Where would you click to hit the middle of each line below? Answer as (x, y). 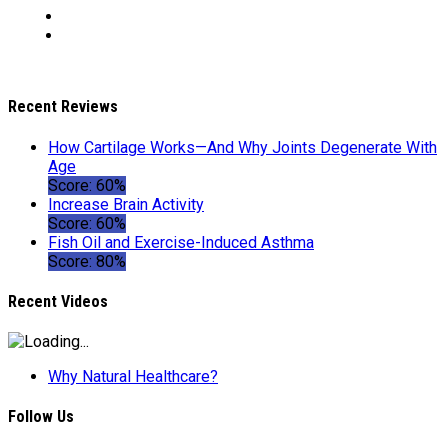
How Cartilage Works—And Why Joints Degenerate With (242, 147)
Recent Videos (58, 301)
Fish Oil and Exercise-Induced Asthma (181, 242)
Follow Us (41, 417)
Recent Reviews (63, 107)
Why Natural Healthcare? (133, 377)
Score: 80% (87, 261)
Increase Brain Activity (126, 204)
